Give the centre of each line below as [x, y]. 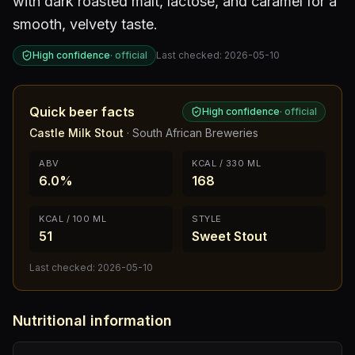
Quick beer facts [82, 112]
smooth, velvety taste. [85, 24]
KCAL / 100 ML [73, 219]
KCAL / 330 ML [227, 163]
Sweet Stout [229, 236]
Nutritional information [92, 321]
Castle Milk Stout [76, 133]
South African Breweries [195, 133]
